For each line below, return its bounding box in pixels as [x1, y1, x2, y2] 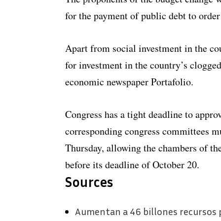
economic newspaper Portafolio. [65, 75, 193, 89]
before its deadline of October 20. [65, 158, 199, 172]
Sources [65, 174, 113, 190]
